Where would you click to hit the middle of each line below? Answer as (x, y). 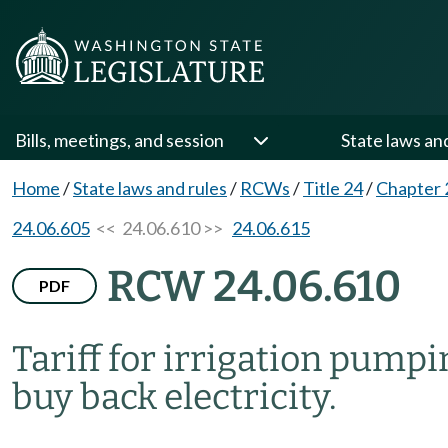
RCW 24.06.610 (254, 286)
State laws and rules (150, 188)
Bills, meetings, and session (119, 140)
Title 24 (333, 188)
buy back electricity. (174, 397)
